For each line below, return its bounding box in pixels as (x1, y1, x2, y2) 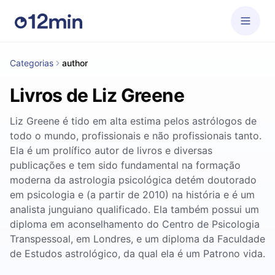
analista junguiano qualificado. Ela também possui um (10, 203, 259, 215)
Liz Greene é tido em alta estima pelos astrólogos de (10, 115, 257, 127)
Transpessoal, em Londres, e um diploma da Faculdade (10, 233, 265, 245)
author (62, 58, 88, 68)
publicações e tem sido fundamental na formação (10, 159, 241, 171)
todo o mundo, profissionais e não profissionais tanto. (10, 130, 261, 142)
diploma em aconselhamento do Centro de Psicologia (10, 218, 260, 230)
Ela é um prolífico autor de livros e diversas (10, 144, 212, 157)
